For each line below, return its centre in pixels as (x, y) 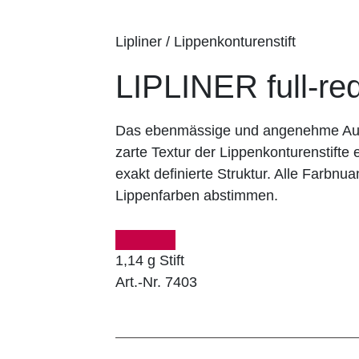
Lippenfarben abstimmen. (197, 195)
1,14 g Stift (150, 260)
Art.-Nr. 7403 (156, 282)
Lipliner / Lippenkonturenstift (206, 41)
